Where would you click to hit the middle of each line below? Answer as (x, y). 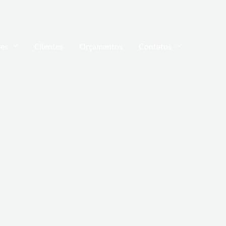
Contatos (155, 46)
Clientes (49, 46)
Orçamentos (101, 46)
